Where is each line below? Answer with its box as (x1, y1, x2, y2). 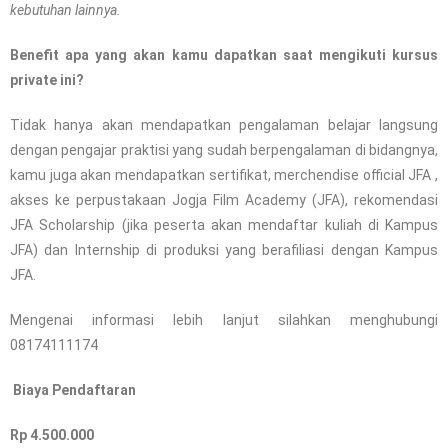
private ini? (10, 72, 84, 88)
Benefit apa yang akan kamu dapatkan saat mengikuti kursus (10, 47, 438, 63)
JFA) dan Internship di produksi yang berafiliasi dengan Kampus (10, 242, 438, 258)
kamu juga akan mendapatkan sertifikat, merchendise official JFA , (10, 167, 438, 183)
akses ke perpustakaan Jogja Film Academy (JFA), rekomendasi (10, 192, 438, 208)
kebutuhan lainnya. (10, 2, 121, 18)
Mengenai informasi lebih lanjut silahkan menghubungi (10, 312, 438, 328)
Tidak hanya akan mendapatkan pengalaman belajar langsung (10, 117, 438, 133)
